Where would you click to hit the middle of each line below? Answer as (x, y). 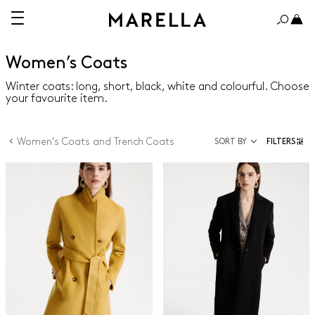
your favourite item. (57, 99)
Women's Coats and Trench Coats (96, 141)
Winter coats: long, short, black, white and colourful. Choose (157, 87)
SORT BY (231, 141)
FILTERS (281, 141)
